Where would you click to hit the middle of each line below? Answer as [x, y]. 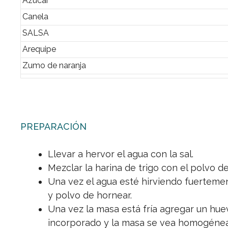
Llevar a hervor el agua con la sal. [121, 154]
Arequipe [39, 49]
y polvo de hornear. [90, 195]
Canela [35, 16]
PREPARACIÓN [53, 126]
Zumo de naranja [54, 65]
